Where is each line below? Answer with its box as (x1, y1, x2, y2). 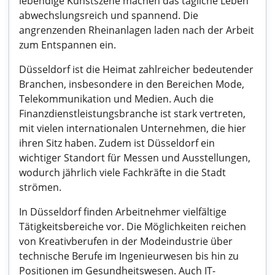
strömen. (19, 180, 61, 194)
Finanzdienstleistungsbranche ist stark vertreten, (19, 107, 246, 120)
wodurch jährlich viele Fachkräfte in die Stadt (19, 166, 226, 179)
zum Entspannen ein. (19, 38, 116, 52)
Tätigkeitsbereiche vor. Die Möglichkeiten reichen (19, 220, 246, 233)
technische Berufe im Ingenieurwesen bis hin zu (19, 249, 239, 263)
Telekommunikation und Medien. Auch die (19, 92, 214, 106)
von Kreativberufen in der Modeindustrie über (19, 234, 233, 248)
